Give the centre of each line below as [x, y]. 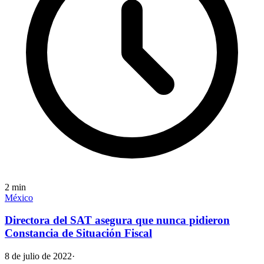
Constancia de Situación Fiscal [78, 233]
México [19, 197]
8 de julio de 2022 [38, 256]
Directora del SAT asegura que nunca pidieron [117, 220]
